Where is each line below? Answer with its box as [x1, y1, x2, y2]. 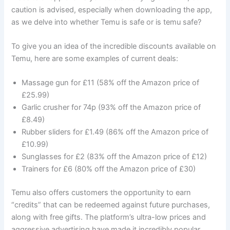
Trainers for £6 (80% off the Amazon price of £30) [22, 164, 196, 174]
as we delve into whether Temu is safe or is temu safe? [11, 17, 202, 27]
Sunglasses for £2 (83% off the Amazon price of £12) [22, 152, 207, 162]
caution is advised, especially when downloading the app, [11, 5, 213, 14]
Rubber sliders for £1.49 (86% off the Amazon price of [22, 127, 209, 137]
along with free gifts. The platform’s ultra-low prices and [11, 213, 206, 222]
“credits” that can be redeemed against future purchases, [11, 200, 210, 210]
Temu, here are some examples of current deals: [11, 54, 179, 64]
